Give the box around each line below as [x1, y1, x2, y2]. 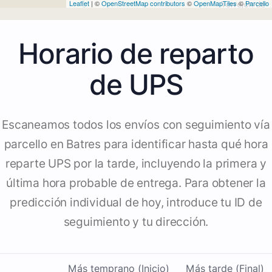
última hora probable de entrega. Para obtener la [6, 176, 266, 191]
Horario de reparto [18, 36, 254, 71]
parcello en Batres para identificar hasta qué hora [4, 137, 268, 152]
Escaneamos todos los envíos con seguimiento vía [2, 118, 270, 132]
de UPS [89, 67, 183, 102]
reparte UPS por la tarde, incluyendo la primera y [5, 157, 267, 171]
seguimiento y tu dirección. [63, 215, 209, 229]
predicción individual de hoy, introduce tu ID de [10, 195, 262, 210]
